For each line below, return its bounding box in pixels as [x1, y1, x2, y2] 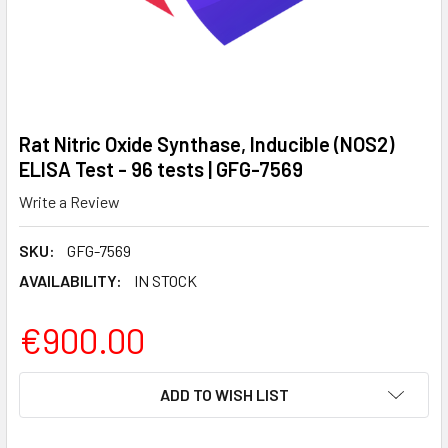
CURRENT [19, 373, 88, 393]
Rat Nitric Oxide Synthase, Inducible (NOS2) [19, 132, 394, 156]
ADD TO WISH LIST [159, 384, 289, 404]
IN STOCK [134, 270, 197, 290]
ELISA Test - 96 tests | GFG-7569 [19, 157, 303, 181]
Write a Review [19, 191, 120, 211]
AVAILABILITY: [19, 270, 122, 290]
